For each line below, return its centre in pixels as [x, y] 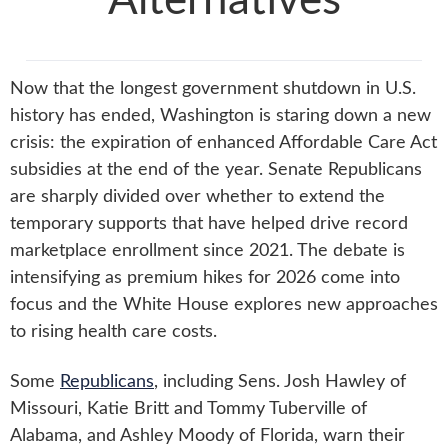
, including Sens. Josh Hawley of [280, 381]
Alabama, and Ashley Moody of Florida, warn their [207, 435]
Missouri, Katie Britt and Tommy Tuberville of [188, 408]
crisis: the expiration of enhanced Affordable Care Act [223, 143]
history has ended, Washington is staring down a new [220, 116]
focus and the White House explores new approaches [224, 305]
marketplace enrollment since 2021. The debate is [207, 251]
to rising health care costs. [113, 332]
